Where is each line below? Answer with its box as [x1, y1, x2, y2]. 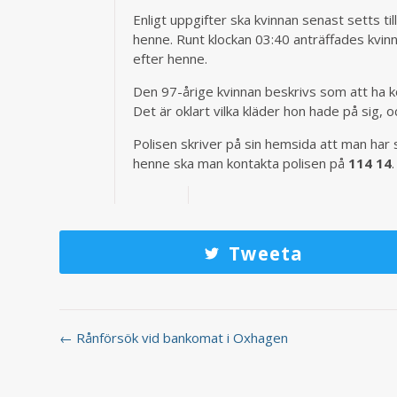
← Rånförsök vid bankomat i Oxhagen [59, 328, 289, 346]
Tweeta [228, 240, 303, 266]
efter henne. [133, 49, 208, 67]
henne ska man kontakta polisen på [133, 153, 349, 172]
